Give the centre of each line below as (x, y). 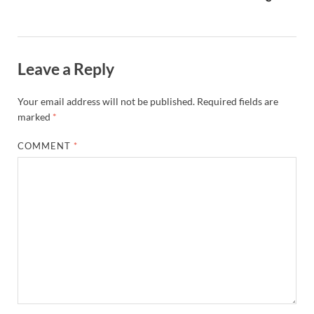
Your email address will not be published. (106, 101)
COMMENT (46, 145)
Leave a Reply (66, 69)
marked (35, 116)
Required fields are (238, 101)
